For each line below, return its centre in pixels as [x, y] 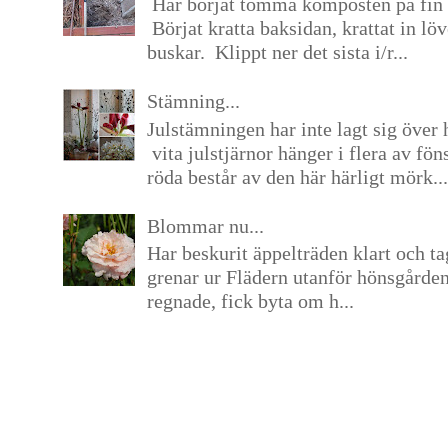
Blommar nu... [205, 225]
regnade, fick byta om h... [250, 301]
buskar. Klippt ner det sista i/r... [277, 51]
